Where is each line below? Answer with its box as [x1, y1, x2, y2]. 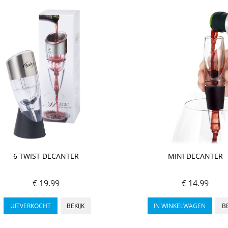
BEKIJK [67, 202, 85, 210]
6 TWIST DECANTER [13, 151, 79, 161]
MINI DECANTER [167, 151, 223, 161]
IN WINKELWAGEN [154, 202, 206, 210]
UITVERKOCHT [10, 202, 51, 210]
